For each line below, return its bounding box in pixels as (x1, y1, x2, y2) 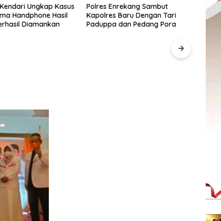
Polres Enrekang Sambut (86, 2, 168, 11)
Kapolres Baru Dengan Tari (86, 11, 177, 20)
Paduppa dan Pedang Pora (86, 20, 177, 29)
